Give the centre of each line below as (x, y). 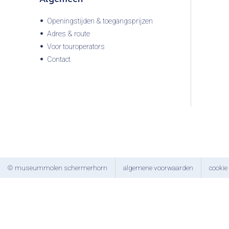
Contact (59, 59)
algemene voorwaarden (158, 167)
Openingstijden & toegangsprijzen (100, 21)
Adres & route (68, 34)
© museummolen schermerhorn (58, 167)
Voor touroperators (76, 47)
